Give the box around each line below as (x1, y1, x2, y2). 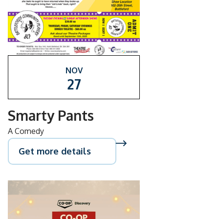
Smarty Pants (8, 107, 94, 124)
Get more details (19, 146, 91, 156)
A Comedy (8, 126, 44, 136)
